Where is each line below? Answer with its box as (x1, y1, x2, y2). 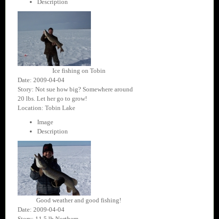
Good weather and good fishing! (36, 197, 121, 204)
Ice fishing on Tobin (52, 67, 106, 75)
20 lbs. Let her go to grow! (18, 95, 87, 103)
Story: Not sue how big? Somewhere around (18, 86, 133, 93)
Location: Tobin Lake (18, 104, 75, 112)
